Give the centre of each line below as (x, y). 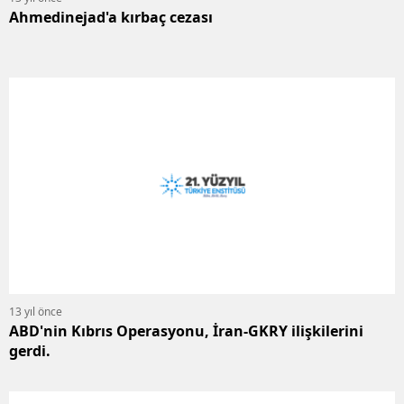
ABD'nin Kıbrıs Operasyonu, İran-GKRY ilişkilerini (186, 331)
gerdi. (30, 351)
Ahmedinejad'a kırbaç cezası (111, 17)
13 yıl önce (36, 312)
